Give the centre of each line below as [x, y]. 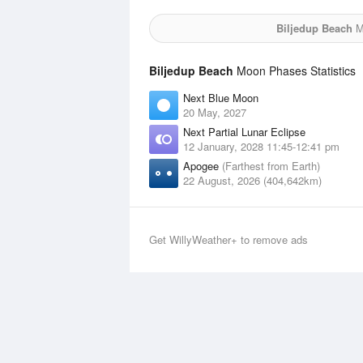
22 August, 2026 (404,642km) [252, 180]
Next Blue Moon [221, 98]
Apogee [203, 166]
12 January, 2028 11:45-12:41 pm [261, 146]
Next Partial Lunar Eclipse [244, 132]
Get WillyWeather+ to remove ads [228, 239]
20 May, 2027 [215, 112]
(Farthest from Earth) [271, 166]
